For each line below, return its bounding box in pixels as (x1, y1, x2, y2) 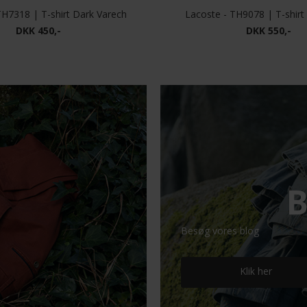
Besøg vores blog (180, 224, 259, 238)
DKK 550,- (246, 24, 291, 38)
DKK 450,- (16, 24, 61, 38)
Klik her (240, 265, 273, 278)
